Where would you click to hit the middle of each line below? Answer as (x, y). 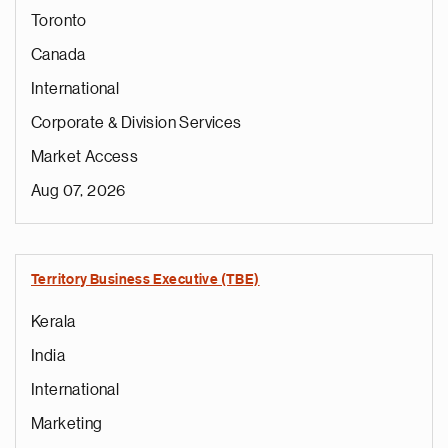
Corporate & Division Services (136, 123)
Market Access (85, 157)
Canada (58, 55)
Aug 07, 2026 (78, 191)
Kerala (53, 322)
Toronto (59, 21)
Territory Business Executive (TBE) (145, 280)
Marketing (67, 424)
